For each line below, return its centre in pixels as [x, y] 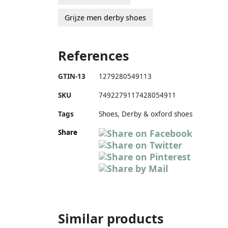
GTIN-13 [72, 76]
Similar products [111, 218]
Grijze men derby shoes [105, 17]
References [94, 55]
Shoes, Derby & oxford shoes [146, 114]
